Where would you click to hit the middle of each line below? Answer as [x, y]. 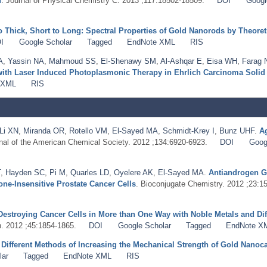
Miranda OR [44, 131]
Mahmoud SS [72, 61]
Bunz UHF [237, 131]
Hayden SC [25, 172]
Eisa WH [222, 61]
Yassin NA [26, 61]
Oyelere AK [133, 172]
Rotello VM [88, 131]
